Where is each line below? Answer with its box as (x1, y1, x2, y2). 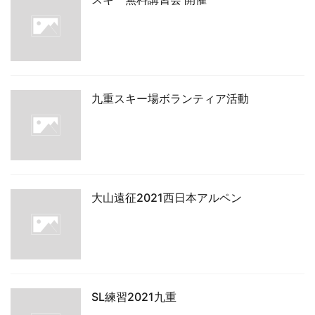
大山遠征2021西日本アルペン (91, 191, 242, 205)
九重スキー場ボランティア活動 (91, 91, 249, 105)
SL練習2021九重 (91, 290, 176, 304)
